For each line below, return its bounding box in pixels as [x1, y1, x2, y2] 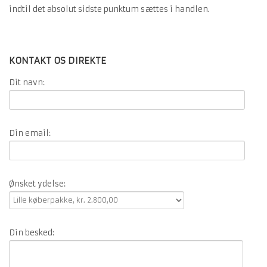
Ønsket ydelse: [9, 179, 66, 189]
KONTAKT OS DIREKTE [9, 55, 106, 66]
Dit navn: [9, 77, 45, 88]
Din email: [9, 128, 51, 138]
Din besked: [9, 228, 54, 238]
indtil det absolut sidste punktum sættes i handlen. [9, 4, 210, 14]
